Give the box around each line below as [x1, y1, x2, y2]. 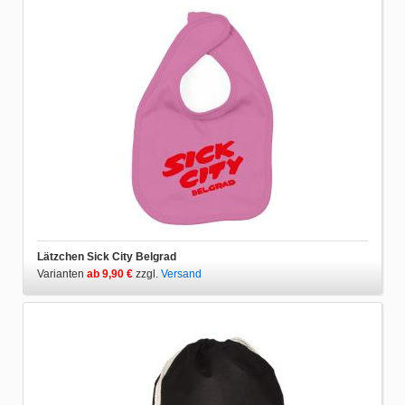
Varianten [37, 267, 87, 280]
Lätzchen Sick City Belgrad [37, 250, 176, 263]
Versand [161, 267, 202, 280]
